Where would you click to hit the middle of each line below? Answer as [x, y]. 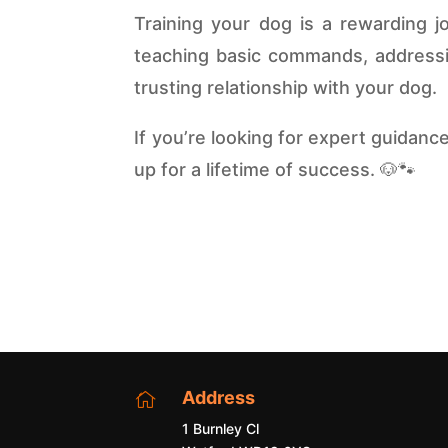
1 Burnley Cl [220, 428]
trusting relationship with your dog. [286, 88]
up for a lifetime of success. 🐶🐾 [275, 170]
